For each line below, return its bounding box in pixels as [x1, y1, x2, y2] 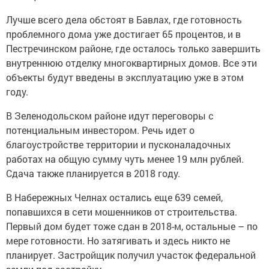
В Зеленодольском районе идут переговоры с [6, 109, 214, 122]
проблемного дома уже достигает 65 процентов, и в [6, 28, 241, 40]
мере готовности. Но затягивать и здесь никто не [6, 234, 230, 247]
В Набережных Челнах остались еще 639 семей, [6, 191, 223, 204]
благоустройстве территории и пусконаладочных [6, 138, 231, 151]
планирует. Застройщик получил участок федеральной [6, 249, 256, 261]
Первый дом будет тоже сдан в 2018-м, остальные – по [6, 220, 258, 232]
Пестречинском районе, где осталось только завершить [6, 42, 261, 55]
